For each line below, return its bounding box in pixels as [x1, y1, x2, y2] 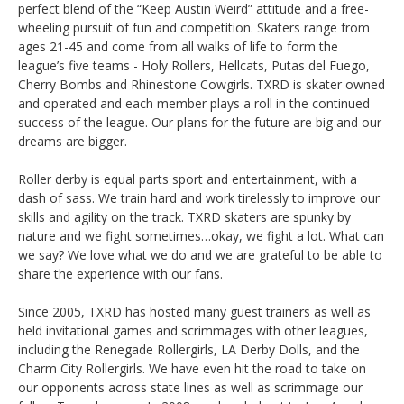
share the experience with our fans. [18, 264, 223, 282]
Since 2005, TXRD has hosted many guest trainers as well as [18, 302, 371, 320]
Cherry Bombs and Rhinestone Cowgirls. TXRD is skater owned [18, 75, 385, 93]
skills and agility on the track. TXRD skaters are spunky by [18, 207, 351, 225]
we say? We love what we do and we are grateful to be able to [18, 245, 382, 263]
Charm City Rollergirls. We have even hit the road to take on [18, 359, 366, 377]
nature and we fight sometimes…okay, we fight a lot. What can [18, 226, 384, 244]
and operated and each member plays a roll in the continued [18, 94, 370, 112]
